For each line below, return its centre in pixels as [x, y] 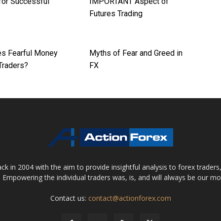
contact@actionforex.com [129, 198]
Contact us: [69, 198]
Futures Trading [116, 14]
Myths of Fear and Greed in [136, 53]
